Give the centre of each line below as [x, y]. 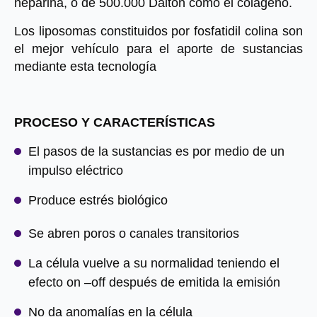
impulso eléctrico [76, 171]
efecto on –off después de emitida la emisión [154, 282]
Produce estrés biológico [98, 200]
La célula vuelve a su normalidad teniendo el [154, 263]
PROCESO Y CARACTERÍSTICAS [115, 122]
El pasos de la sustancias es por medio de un [156, 151]
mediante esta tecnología [85, 67]
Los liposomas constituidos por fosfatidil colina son [158, 31]
